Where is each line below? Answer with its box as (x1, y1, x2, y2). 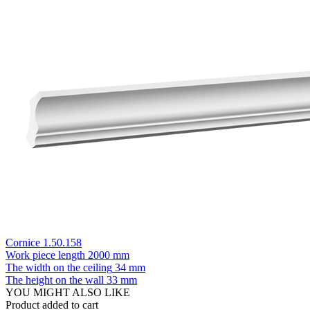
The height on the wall (6, 273, 104, 286)
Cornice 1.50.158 (6, 236, 82, 248)
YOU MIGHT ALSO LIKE (6, 286, 130, 298)
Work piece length (6, 248, 85, 261)
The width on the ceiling (6, 261, 112, 273)
